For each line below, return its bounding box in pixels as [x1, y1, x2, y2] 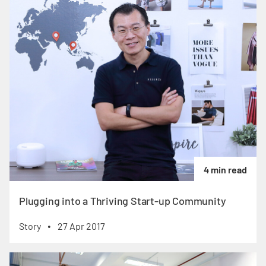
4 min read [204, 164, 247, 176]
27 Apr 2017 [58, 220, 105, 232]
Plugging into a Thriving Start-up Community [19, 194, 226, 208]
